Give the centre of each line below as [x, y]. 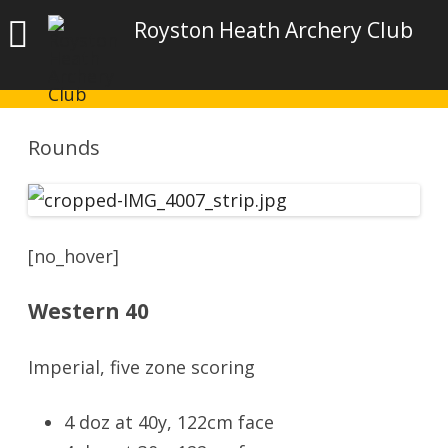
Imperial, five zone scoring [141, 367]
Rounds [64, 147]
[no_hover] [73, 256]
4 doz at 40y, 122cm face [169, 422]
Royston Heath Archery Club [273, 30]
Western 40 [88, 311]
